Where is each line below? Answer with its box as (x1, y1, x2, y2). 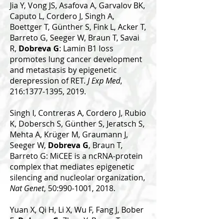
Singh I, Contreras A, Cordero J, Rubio (10, 108, 146, 118)
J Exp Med (88, 75, 120, 86)
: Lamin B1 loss (59, 43, 113, 54)
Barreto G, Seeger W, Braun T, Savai (10, 32, 139, 43)
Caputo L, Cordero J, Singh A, (10, 11, 114, 22)
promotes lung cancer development (10, 54, 142, 65)
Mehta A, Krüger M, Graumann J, (10, 129, 128, 140)
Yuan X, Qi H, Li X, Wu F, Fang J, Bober (10, 204, 144, 215)
